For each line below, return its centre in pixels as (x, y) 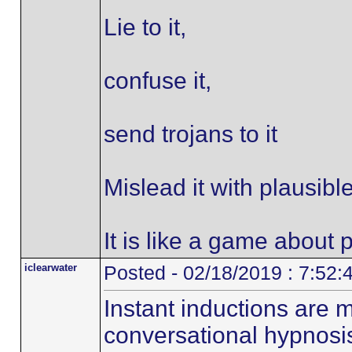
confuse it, (157, 81)
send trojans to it (190, 134)
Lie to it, (145, 27)
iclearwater (50, 268)
